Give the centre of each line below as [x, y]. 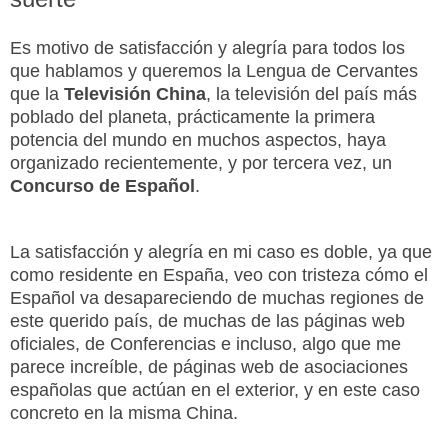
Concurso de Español [102, 185]
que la [37, 93]
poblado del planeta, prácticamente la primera [192, 116]
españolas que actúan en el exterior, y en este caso [215, 389]
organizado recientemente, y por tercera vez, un [201, 162]
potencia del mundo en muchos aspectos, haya [198, 139]
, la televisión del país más [311, 93]
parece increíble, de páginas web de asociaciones [209, 366]
